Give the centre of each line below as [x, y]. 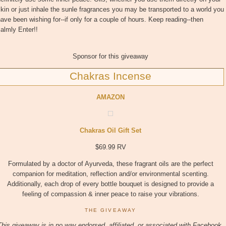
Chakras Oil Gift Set [110, 130]
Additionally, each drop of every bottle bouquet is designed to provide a [110, 184]
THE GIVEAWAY [110, 210]
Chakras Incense [110, 76]
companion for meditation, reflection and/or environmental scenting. [110, 174]
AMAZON [110, 97]
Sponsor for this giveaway [110, 56]
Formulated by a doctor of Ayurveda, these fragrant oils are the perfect [110, 163]
